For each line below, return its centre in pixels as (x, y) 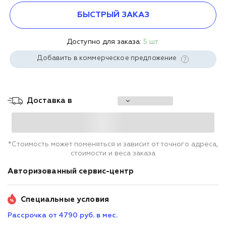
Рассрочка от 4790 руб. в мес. (63, 216)
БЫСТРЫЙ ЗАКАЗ (113, 15)
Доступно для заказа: (105, 42)
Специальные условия (64, 199)
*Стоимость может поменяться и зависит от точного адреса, (113, 144)
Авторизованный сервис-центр (72, 171)
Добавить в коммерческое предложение (108, 58)
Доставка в (49, 100)
